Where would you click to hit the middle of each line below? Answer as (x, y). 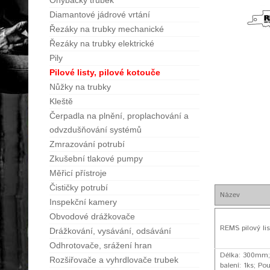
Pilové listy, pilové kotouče (105, 72)
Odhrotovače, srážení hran (101, 245)
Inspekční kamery (83, 202)
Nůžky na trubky (80, 87)
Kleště (61, 101)
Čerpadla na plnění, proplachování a (119, 116)
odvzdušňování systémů (96, 130)
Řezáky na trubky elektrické (102, 43)
